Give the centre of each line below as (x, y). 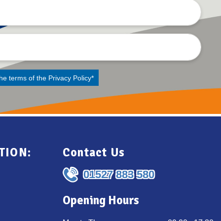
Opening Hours (101, 201)
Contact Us (94, 153)
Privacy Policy (70, 78)
